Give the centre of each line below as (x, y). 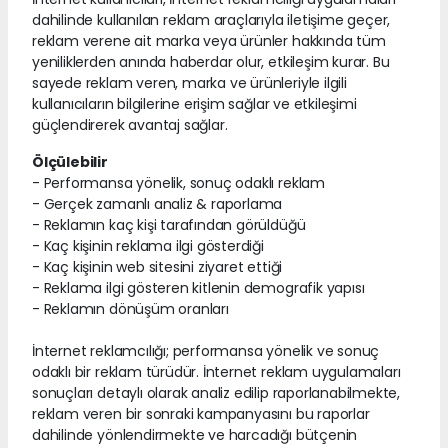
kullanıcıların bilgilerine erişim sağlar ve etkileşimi (194, 103)
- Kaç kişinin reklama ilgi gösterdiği (148, 245)
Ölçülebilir (70, 161)
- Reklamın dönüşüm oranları (130, 308)
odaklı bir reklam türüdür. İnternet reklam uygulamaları (216, 371)
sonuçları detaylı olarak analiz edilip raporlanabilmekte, (216, 392)
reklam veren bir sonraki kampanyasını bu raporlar (201, 413)
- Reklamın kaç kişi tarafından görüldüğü (169, 224)
